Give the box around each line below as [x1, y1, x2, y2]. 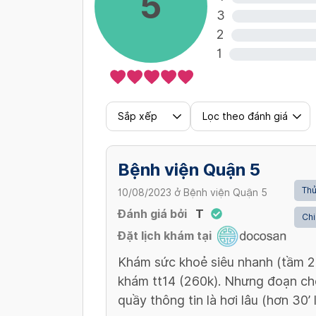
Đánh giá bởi [118, 207, 187, 221]
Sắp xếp [118, 110, 157, 122]
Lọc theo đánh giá [202, 110, 288, 122]
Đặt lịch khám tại [118, 229, 212, 243]
